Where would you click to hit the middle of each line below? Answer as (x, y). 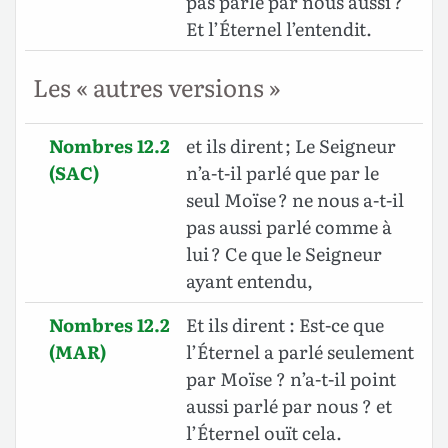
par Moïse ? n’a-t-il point (291, 379)
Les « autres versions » (157, 87)
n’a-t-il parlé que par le (282, 173)
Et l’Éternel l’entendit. (279, 29)
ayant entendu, (249, 281)
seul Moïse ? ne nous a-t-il (295, 200)
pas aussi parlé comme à (289, 227)
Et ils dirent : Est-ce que (285, 325)
